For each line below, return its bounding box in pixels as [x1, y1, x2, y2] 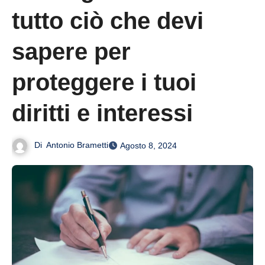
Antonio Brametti [46, 140, 109, 150]
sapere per [12, 38, 131, 65]
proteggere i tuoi [12, 69, 196, 96]
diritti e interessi [12, 100, 193, 127]
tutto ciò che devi [12, 8, 203, 34]
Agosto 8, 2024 [120, 141, 177, 151]
